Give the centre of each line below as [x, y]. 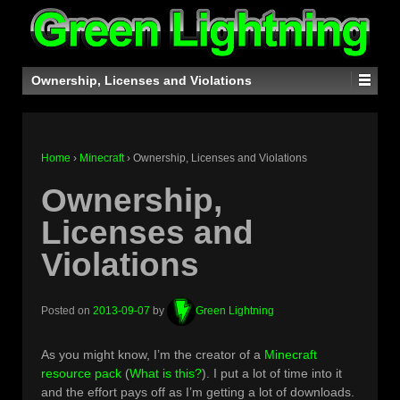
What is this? [166, 374]
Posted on [67, 311]
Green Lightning [235, 311]
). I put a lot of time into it [272, 374]
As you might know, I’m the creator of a [153, 355]
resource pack [81, 374]
